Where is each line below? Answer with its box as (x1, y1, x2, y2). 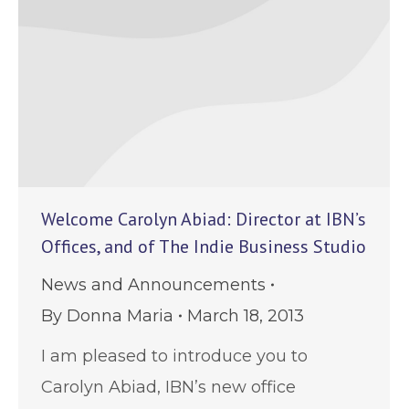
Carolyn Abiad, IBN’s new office (41, 376, 296, 397)
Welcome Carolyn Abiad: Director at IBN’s (41, 206, 366, 231)
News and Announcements (41, 274, 266, 295)
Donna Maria (67, 305, 173, 326)
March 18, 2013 (187, 305, 304, 326)
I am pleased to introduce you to (41, 345, 308, 366)
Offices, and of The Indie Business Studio (41, 234, 366, 258)
